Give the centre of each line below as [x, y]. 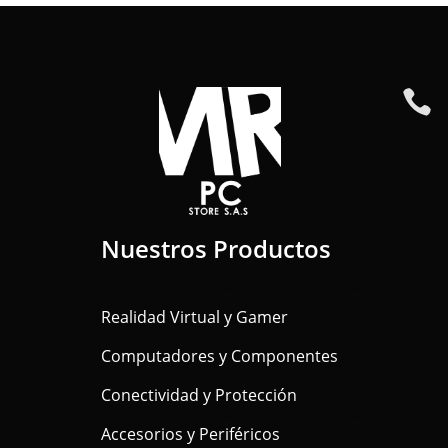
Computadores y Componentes [219, 355]
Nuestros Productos [215, 248]
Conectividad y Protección [198, 394]
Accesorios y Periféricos [190, 433]
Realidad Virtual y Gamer [194, 316]
